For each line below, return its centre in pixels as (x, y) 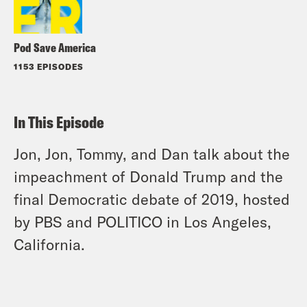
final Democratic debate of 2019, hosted (152, 198)
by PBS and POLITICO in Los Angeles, (143, 221)
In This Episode (59, 122)
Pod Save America (55, 47)
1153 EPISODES (49, 66)
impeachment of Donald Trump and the (148, 176)
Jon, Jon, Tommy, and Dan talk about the (152, 153)
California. (49, 244)
